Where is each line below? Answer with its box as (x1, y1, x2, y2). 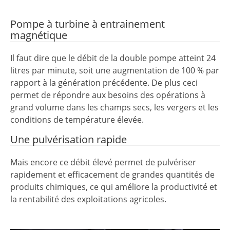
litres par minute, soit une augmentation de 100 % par (10, 64, 219, 76)
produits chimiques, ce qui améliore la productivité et (10, 181, 217, 193)
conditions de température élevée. (10, 113, 144, 125)
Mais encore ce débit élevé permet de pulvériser (10, 156, 196, 168)
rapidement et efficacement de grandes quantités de (10, 168, 215, 180)
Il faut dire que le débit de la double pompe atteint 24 (10, 52, 216, 64)
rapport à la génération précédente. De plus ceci (10, 76, 198, 88)
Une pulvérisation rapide (10, 132, 127, 146)
